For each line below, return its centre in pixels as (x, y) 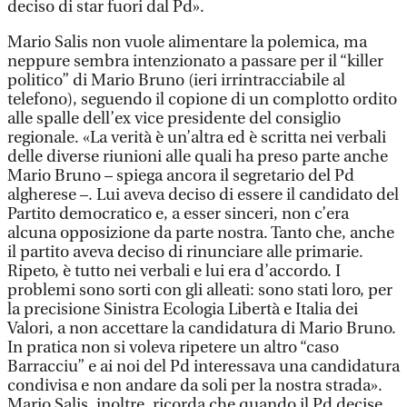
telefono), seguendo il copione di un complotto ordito (202, 99)
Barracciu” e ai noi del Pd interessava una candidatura (203, 367)
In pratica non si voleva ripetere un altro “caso (173, 347)
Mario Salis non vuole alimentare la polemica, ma (187, 42)
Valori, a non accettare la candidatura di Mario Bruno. (202, 328)
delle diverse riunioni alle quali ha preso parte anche (198, 157)
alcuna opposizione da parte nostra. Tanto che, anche (201, 233)
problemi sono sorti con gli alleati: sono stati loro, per (200, 290)
